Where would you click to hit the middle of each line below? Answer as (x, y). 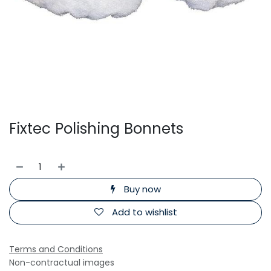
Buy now (141, 189)
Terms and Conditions (56, 249)
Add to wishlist (144, 212)
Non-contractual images (62, 262)
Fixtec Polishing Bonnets (96, 129)
